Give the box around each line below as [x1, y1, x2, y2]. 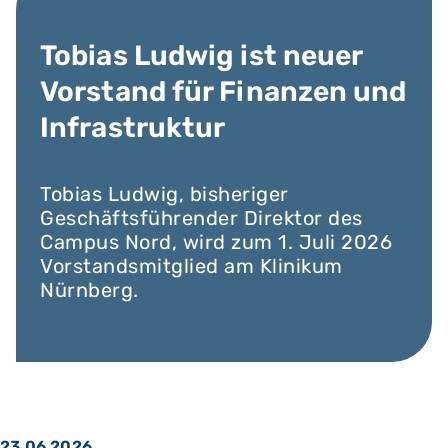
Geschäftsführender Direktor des [40, 206, 363, 230]
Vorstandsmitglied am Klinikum [40, 254, 343, 278]
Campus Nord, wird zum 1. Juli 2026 [40, 230, 392, 254]
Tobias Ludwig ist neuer [40, 39, 363, 72]
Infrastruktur [40, 111, 226, 144]
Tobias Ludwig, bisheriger [40, 182, 289, 206]
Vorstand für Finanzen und [40, 75, 407, 108]
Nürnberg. [40, 278, 139, 302]
